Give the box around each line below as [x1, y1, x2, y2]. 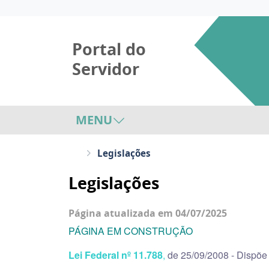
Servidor [72, 57, 139, 80]
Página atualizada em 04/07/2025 [68, 207, 229, 220]
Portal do [72, 37, 146, 61]
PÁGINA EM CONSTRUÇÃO [68, 224, 193, 238]
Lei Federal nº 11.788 [68, 248, 163, 262]
